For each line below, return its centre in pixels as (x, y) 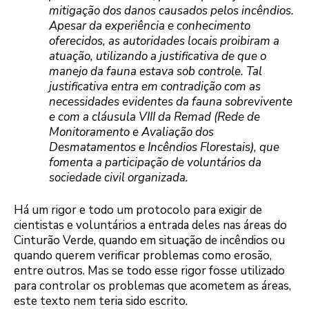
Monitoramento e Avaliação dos (131, 132)
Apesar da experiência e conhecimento (150, 26)
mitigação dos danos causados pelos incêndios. (171, 10)
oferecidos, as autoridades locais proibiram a (164, 41)
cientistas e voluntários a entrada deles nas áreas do (150, 226)
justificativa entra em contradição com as (155, 86)
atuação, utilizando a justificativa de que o (158, 56)
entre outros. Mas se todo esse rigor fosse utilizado (149, 271)
